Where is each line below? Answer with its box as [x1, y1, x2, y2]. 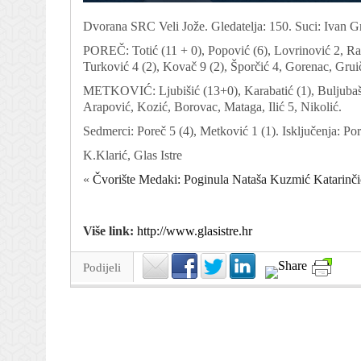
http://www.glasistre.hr [137, 223, 252, 238]
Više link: [83, 223, 137, 238]
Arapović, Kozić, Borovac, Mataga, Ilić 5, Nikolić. [83, 99, 342, 114]
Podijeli [83, 260, 121, 274]
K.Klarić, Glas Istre [83, 147, 182, 162]
